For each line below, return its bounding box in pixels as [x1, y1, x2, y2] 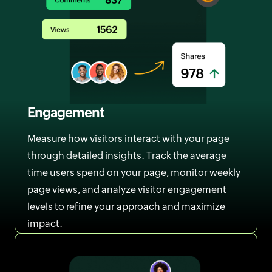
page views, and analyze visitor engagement [27, 184, 226, 196]
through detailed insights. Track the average [27, 150, 226, 162]
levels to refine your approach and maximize [27, 201, 225, 213]
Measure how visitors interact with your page [27, 133, 229, 145]
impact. [27, 218, 63, 230]
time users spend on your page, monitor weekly [27, 167, 240, 179]
